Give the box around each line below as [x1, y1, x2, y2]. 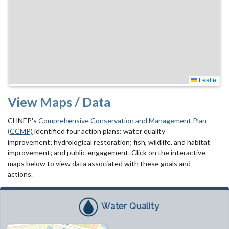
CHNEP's [8, 116, 38, 125]
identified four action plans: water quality [33, 126, 165, 135]
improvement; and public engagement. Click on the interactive [8, 148, 205, 157]
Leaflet [197, 75, 218, 84]
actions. [8, 169, 33, 178]
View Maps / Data [8, 94, 110, 109]
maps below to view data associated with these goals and [8, 158, 191, 168]
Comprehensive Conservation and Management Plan [38, 116, 207, 125]
